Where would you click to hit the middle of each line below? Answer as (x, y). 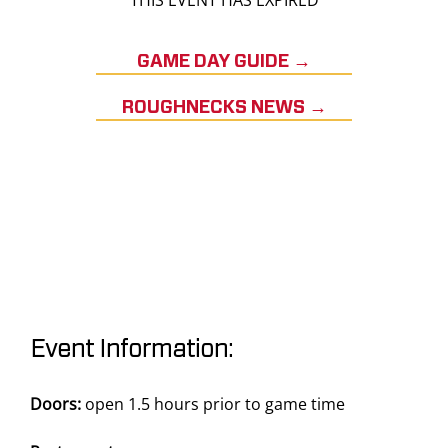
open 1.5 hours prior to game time (215, 404)
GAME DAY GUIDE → (224, 62)
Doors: (57, 404)
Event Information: (131, 350)
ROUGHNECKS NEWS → (224, 108)
